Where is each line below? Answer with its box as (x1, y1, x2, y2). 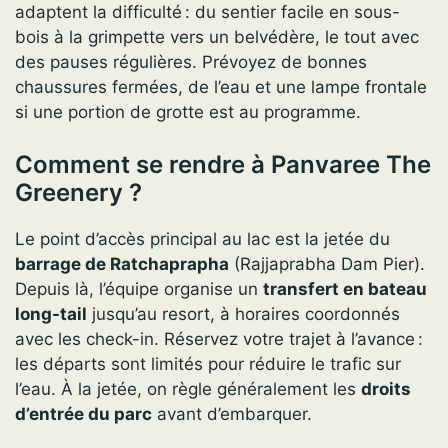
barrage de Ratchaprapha (15, 253, 229, 274)
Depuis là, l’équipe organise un (15, 278, 263, 299)
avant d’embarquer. (152, 403, 312, 424)
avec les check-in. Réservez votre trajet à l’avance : (15, 328, 423, 349)
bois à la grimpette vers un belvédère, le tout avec (15, 27, 419, 48)
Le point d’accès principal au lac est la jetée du (15, 228, 390, 249)
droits (361, 378, 411, 399)
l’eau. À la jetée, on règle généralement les (15, 378, 361, 399)
